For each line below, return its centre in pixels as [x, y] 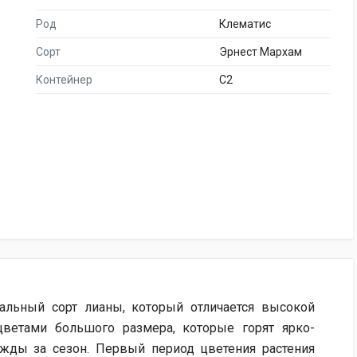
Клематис [245, 24]
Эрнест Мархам [261, 52]
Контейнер [64, 80]
